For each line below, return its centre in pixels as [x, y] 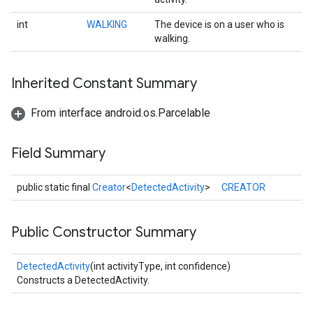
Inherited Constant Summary [104, 83]
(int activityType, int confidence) [160, 266]
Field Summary [58, 153]
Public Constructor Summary [104, 232]
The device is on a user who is [219, 24]
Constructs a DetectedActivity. [83, 280]
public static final [54, 187]
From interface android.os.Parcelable [121, 113]
